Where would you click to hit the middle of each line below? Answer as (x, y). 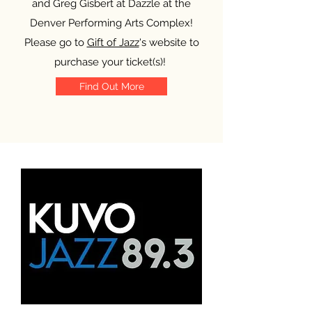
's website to (169, 42)
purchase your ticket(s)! (111, 62)
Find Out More (111, 86)
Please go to (55, 42)
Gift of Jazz (113, 42)
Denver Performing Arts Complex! (111, 23)
